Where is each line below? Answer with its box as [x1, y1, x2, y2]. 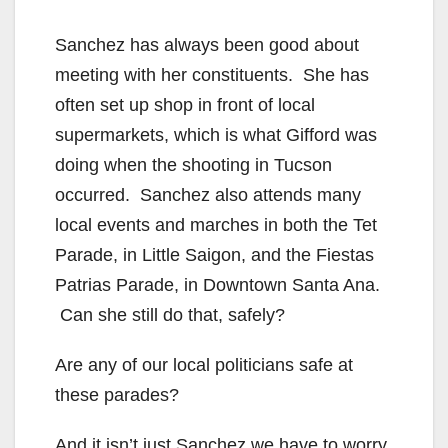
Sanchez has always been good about [55, 34, 359, 55]
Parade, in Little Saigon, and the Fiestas [55, 244, 374, 265]
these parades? [55, 384, 179, 405]
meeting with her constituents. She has [55, 64, 369, 85]
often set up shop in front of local [55, 94, 315, 115]
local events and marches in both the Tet [55, 214, 377, 235]
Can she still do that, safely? [55, 304, 285, 325]
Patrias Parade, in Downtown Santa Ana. [55, 274, 380, 295]
